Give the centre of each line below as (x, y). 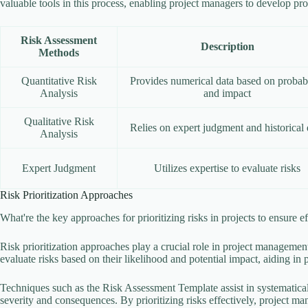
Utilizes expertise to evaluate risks (227, 168)
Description (227, 46)
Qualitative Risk (59, 121)
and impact (227, 93)
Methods (59, 52)
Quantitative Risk (59, 80)
